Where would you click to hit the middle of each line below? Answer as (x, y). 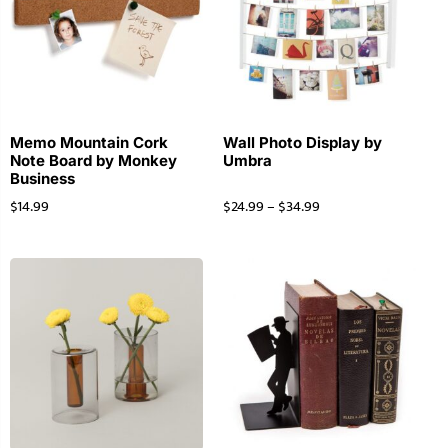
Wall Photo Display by (302, 143)
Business (42, 179)
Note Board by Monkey (93, 161)
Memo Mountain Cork (89, 143)
